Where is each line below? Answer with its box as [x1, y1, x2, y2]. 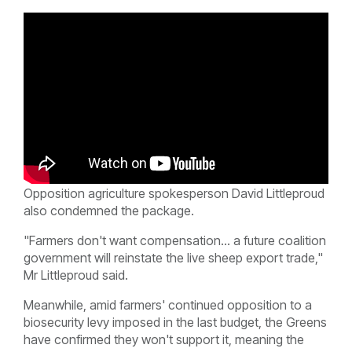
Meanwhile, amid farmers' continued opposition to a [24, 296, 312, 313]
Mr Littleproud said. [24, 266, 131, 283]
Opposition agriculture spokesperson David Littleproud [24, 185, 324, 201]
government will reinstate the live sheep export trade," [24, 249, 323, 266]
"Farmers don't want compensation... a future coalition [24, 232, 326, 248]
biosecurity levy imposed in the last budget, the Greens [24, 313, 327, 330]
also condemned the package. [24, 202, 194, 218]
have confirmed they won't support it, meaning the [24, 331, 304, 347]
